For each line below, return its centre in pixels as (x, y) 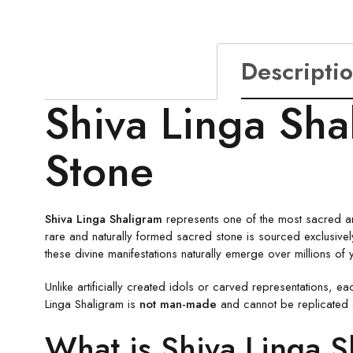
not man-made (178, 304)
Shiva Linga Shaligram (104, 219)
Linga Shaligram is (92, 304)
